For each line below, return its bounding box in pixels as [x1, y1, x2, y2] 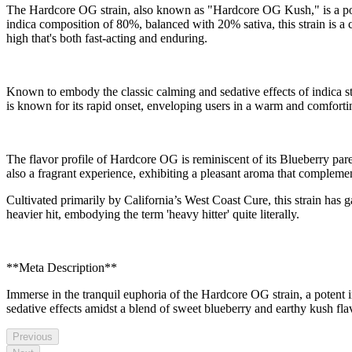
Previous [13, 331, 53, 343]
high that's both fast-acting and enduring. [6, 31, 207, 46]
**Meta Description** [6, 261, 117, 275]
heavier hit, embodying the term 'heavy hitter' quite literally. [6, 207, 299, 222]
